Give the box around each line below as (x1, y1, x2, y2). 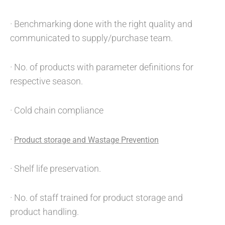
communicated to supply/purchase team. (10, 33, 173, 43)
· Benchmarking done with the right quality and (10, 19, 192, 29)
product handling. (10, 206, 79, 217)
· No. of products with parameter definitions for (10, 62, 193, 72)
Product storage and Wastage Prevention (14, 135, 159, 145)
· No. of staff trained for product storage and (10, 192, 183, 203)
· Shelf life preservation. (10, 163, 101, 174)
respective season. (10, 76, 83, 86)
